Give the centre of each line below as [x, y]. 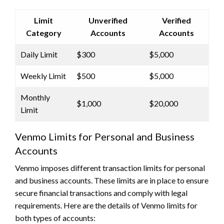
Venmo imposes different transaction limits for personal [110, 168]
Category [43, 33]
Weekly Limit [43, 76]
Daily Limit [39, 54]
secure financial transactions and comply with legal [101, 193]
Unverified [108, 20]
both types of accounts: [55, 218]
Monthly [35, 97]
